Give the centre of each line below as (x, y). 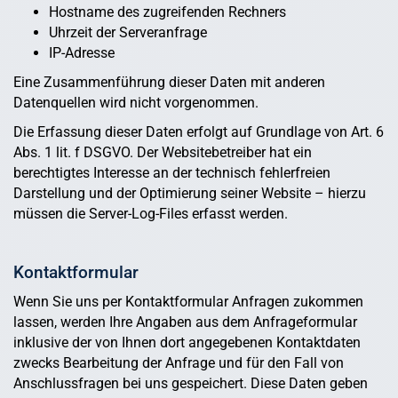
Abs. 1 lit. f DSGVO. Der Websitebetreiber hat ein (163, 153)
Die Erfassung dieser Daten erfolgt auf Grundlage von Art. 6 (199, 132)
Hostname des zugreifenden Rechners (167, 12)
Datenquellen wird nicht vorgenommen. (136, 103)
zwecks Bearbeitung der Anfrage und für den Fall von (179, 363)
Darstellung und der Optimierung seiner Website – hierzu (190, 194)
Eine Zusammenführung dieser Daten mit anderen (169, 83)
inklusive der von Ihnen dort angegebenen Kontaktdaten (187, 343)
